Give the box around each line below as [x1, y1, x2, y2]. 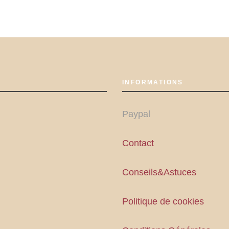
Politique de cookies [122, 196, 204, 207]
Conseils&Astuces [122, 167, 196, 178]
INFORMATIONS [122, 79, 184, 86]
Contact [122, 138, 154, 149]
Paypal [122, 109, 150, 120]
